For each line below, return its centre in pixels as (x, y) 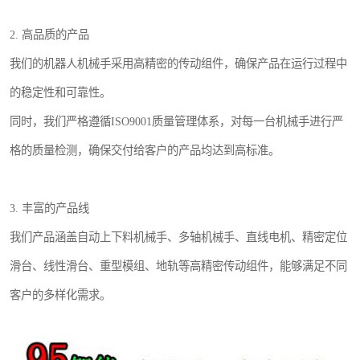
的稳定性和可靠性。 (60, 93)
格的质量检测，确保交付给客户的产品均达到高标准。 (145, 151)
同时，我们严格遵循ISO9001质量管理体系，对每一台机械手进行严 (176, 122)
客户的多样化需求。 (60, 295)
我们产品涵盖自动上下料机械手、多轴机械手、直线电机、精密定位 (178, 237)
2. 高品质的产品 (49, 35)
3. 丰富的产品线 (49, 209)
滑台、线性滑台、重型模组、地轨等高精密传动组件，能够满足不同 (178, 266)
